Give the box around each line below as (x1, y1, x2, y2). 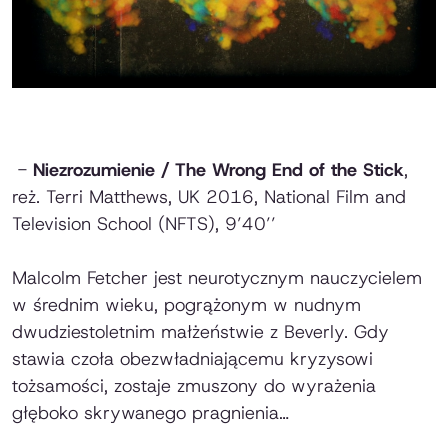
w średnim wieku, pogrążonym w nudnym (12, 292, 361, 317)
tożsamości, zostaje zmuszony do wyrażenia (12, 373, 376, 398)
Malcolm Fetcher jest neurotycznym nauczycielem (12, 265, 422, 290)
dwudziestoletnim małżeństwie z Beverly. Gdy (12, 319, 389, 344)
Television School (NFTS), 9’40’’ (12, 211, 276, 236)
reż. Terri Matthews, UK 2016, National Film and (12, 184, 406, 209)
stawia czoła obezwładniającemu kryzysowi (12, 346, 373, 371)
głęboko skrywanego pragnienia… (12, 400, 289, 425)
